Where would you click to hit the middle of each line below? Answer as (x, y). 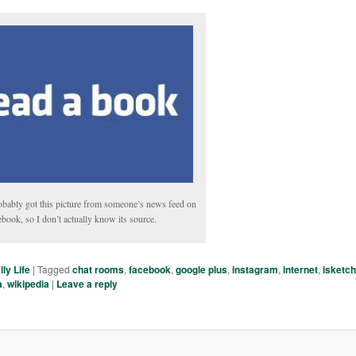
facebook (150, 270)
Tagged (54, 269)
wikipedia (29, 284)
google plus (202, 270)
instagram (255, 270)
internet (301, 270)
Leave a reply (87, 284)
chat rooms (99, 270)
